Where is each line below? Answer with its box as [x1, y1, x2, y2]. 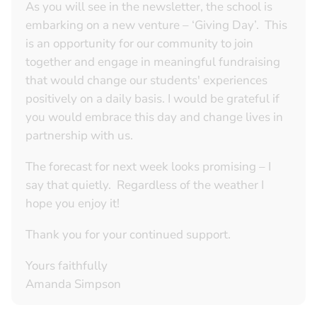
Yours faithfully [25, 258, 108, 275]
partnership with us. [25, 127, 133, 144]
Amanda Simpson [25, 276, 121, 293]
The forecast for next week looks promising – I [25, 158, 271, 175]
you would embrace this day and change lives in [25, 109, 283, 126]
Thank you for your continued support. [25, 226, 231, 243]
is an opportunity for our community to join [25, 35, 253, 52]
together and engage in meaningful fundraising [25, 54, 280, 71]
